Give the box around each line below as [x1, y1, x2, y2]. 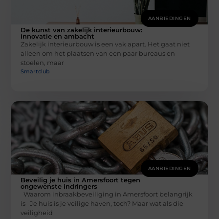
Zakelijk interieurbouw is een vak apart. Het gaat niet [21, 40, 190, 48]
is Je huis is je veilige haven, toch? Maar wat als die [21, 199, 184, 207]
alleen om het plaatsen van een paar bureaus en [21, 49, 175, 58]
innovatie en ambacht [21, 32, 95, 41]
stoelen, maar [21, 59, 65, 67]
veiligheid [21, 208, 53, 217]
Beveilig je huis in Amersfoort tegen [21, 175, 141, 184]
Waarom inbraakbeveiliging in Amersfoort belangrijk [21, 190, 193, 198]
